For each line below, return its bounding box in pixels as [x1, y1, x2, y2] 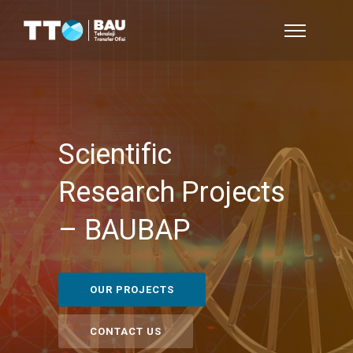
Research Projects [58, 176, 285, 209]
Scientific [58, 138, 173, 171]
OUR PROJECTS [90, 284, 174, 295]
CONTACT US [90, 325, 162, 337]
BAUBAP [84, 214, 191, 247]
